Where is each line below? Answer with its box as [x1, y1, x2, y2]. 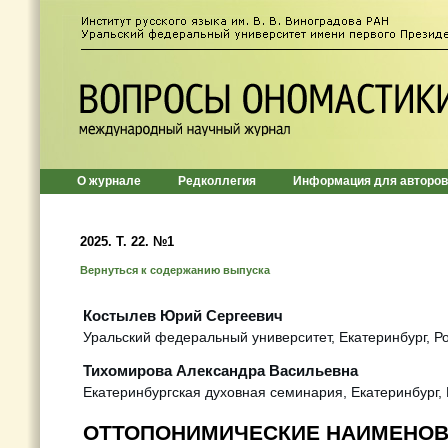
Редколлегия [178, 174, 256, 188]
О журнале [77, 174, 141, 188]
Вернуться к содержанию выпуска [80, 264, 270, 276]
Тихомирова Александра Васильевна [83, 362, 358, 379]
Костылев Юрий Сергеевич [83, 307, 283, 324]
